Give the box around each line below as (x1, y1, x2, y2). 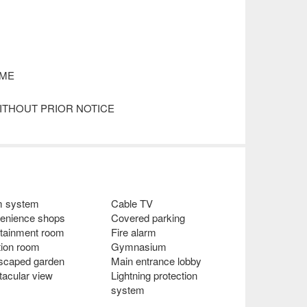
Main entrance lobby (110, 254, 201, 269)
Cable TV (110, 196, 153, 211)
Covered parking (110, 210, 185, 225)
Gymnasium (110, 239, 167, 254)
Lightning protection (110, 268, 197, 283)
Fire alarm (110, 225, 156, 240)
